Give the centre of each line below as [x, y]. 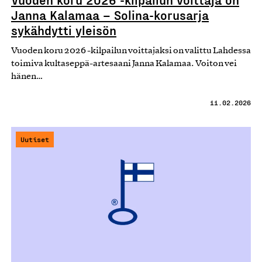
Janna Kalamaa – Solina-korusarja [110, 15]
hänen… [27, 77]
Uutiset [35, 139]
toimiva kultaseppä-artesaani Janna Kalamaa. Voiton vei [124, 64]
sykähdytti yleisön [64, 30]
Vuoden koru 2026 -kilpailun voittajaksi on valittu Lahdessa [131, 51]
